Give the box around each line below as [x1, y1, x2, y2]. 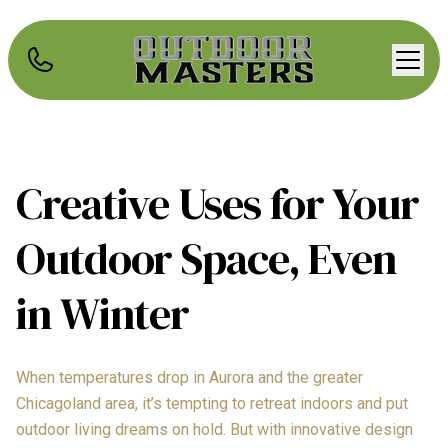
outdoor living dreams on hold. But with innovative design [16, 420, 413, 439]
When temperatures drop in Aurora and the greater [16, 368, 363, 387]
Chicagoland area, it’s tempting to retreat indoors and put [16, 394, 408, 413]
